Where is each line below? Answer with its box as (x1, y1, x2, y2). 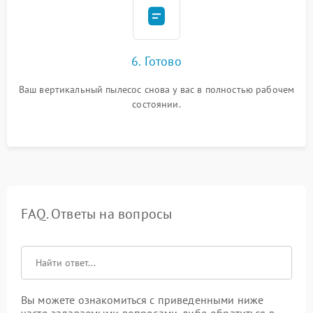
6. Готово (131, 53, 182, 69)
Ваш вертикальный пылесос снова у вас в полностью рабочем (18, 83, 295, 96)
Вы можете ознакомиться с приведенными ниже (21, 293, 264, 307)
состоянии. (132, 98, 181, 110)
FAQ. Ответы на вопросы (21, 205, 173, 223)
